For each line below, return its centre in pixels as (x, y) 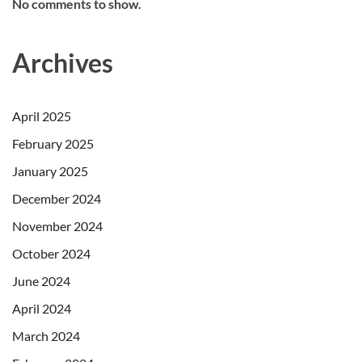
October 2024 (51, 253)
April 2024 (42, 308)
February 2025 (53, 143)
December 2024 (57, 198)
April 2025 (42, 116)
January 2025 (50, 170)
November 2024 (57, 225)
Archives (63, 62)
